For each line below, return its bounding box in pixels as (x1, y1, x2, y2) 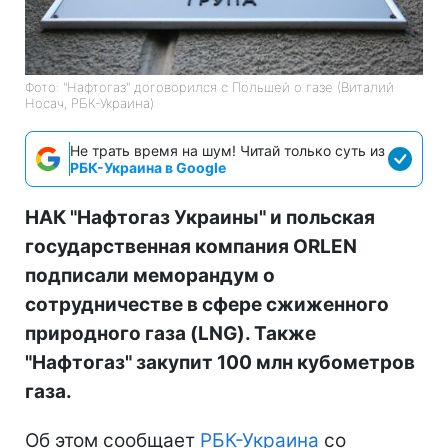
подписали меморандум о (25, 263, 275, 287)
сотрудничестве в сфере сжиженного (25, 292, 389, 316)
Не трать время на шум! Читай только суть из (70, 141, 385, 159)
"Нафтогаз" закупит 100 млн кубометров (25, 350, 415, 374)
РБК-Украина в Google (70, 158, 226, 176)
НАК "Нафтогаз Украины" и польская (25, 205, 375, 229)
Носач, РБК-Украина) (25, 94, 154, 111)
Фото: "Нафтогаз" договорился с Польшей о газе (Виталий (25, 78, 394, 95)
